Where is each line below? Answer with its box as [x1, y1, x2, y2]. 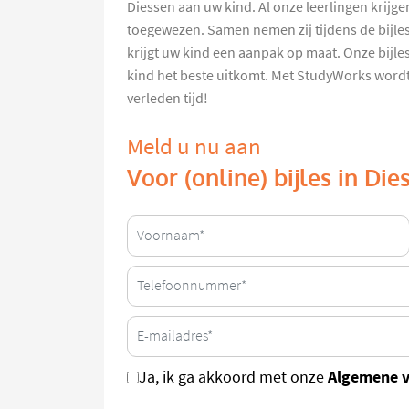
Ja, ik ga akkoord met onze [139, 366, 328, 387]
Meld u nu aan [127, 131, 261, 161]
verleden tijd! [127, 89, 208, 108]
